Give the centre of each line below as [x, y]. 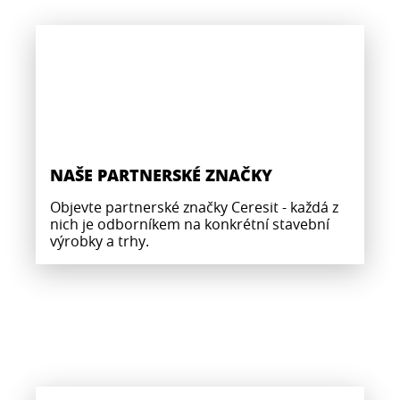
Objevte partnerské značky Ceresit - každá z [194, 208]
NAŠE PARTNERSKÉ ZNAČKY [161, 175]
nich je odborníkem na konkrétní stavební [190, 225]
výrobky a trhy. [101, 242]
